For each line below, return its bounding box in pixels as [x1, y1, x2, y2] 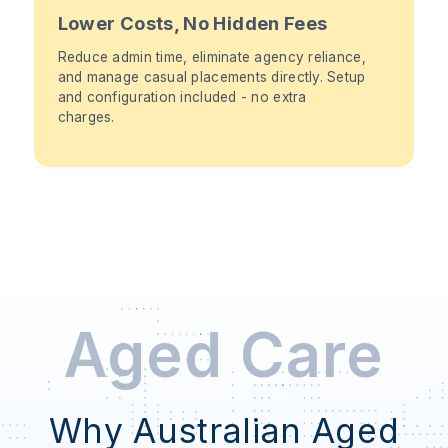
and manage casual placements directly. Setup [57, 68, 366, 85]
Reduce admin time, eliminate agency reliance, [57, 48, 366, 65]
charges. [57, 108, 115, 125]
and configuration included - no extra [57, 88, 307, 105]
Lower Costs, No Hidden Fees [57, 11, 328, 34]
